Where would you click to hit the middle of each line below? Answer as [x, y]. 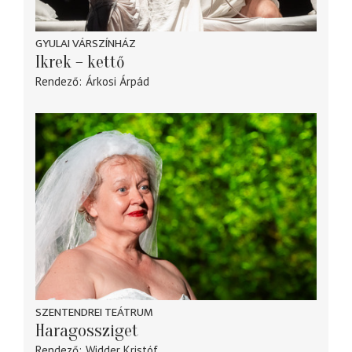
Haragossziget [87, 330]
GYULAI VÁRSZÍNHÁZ [86, 43]
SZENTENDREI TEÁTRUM [94, 312]
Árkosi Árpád [117, 81]
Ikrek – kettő [80, 62]
